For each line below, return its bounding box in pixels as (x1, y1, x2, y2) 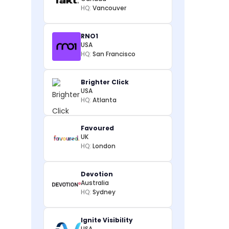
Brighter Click (81, 78, 129, 86)
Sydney (93, 188, 116, 196)
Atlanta (93, 96, 117, 104)
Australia (81, 178, 109, 187)
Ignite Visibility (81, 216, 133, 224)
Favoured (81, 124, 114, 132)
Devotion (81, 170, 113, 178)
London (93, 142, 116, 150)
